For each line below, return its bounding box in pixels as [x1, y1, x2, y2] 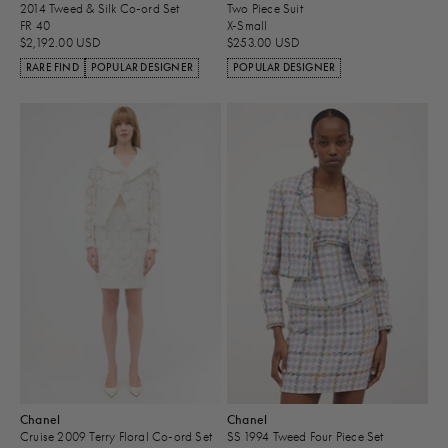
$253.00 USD [227, 35, 301, 51]
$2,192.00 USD [20, 35, 102, 51]
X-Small [227, 18, 268, 34]
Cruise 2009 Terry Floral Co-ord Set [20, 429, 212, 445]
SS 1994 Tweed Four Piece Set [227, 429, 384, 445]
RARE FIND [26, 61, 79, 75]
